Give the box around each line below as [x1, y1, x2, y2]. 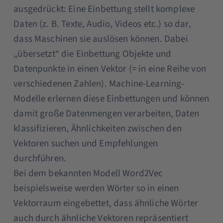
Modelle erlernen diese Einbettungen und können [13, 92, 210, 106]
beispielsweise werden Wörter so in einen [13, 181, 179, 195]
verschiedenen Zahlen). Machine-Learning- [13, 77, 185, 91]
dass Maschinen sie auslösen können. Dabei [13, 32, 188, 46]
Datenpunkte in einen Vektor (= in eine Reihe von [13, 62, 206, 76]
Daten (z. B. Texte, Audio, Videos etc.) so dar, [13, 17, 191, 31]
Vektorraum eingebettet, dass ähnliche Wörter [13, 196, 199, 210]
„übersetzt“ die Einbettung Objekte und [13, 47, 172, 61]
